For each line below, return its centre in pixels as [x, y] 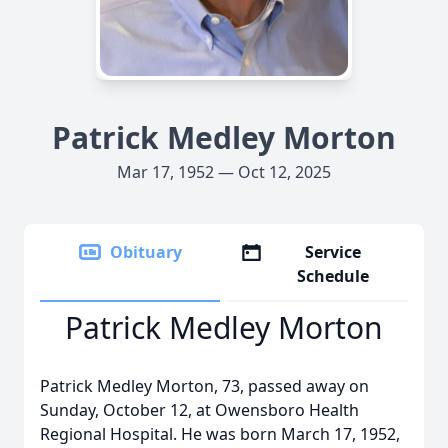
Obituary [146, 252]
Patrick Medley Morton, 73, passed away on [204, 386]
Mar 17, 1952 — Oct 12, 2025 [224, 172]
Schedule [333, 276]
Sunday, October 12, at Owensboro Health [199, 410]
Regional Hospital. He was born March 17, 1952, [220, 434]
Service [333, 252]
